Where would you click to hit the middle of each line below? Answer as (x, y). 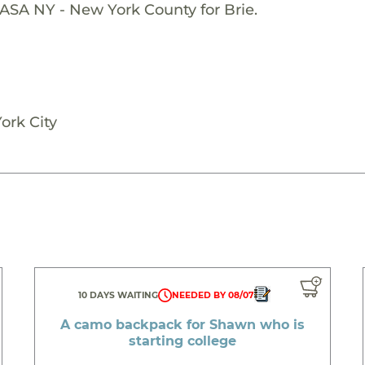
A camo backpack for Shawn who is (182, 324)
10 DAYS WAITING (119, 295)
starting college (182, 341)
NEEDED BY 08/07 (213, 295)
